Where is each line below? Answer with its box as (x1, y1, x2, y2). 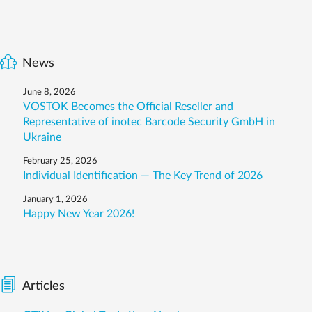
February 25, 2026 (23, 157, 97, 166)
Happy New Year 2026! (23, 208, 134, 219)
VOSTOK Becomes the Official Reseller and (23, 101, 233, 112)
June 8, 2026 (23, 88, 76, 97)
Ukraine (23, 132, 61, 143)
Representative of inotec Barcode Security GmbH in (23, 116, 275, 127)
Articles (22, 280, 65, 292)
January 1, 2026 (23, 195, 88, 204)
